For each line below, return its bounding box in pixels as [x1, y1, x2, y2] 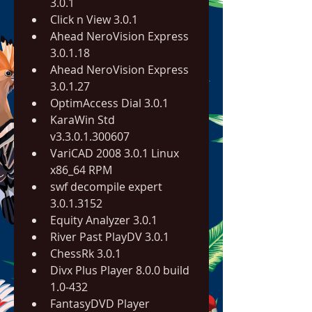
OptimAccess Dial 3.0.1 [50, 95, 169, 111]
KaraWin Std [50, 112, 115, 127]
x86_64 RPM [50, 162, 112, 178]
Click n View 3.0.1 [50, 12, 138, 27]
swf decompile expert [50, 179, 162, 194]
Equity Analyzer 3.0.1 [50, 212, 157, 228]
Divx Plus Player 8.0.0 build [50, 263, 189, 278]
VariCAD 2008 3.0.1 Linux [50, 146, 179, 161]
